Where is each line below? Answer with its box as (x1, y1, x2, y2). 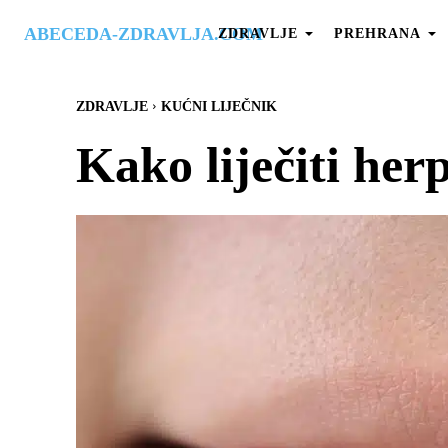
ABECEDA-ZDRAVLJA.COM (24, 24, 263, 45)
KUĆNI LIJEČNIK (161, 98, 277, 114)
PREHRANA (333, 26, 421, 41)
